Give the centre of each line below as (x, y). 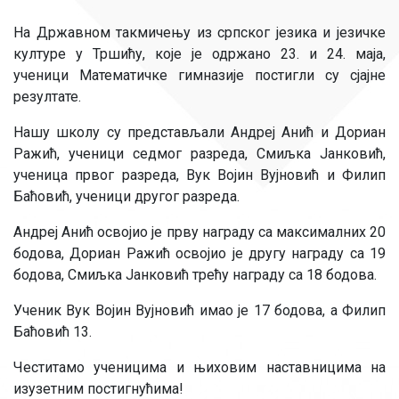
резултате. (47, 97)
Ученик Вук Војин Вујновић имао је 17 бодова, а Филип (199, 310)
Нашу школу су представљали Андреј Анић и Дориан (199, 132)
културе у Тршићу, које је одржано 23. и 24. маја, (199, 54)
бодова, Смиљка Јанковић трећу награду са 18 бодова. (195, 275)
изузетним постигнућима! (98, 389)
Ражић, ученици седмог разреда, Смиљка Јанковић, (199, 154)
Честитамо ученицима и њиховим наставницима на (199, 367)
